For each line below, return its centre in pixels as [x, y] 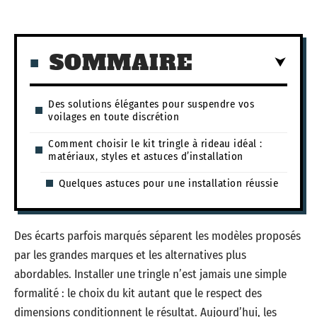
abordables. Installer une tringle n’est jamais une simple [150, 274]
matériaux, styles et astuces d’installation [146, 156]
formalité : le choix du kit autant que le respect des [138, 293]
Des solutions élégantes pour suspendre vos [151, 104]
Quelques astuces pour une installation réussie [168, 183]
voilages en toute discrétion [114, 116]
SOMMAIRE [121, 62]
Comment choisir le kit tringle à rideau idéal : [155, 143]
